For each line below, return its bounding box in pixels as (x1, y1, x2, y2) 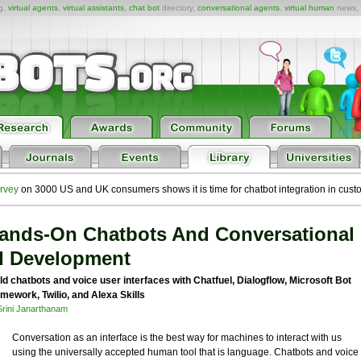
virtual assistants (63, 3, 124, 12)
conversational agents (197, 3, 280, 12)
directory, (160, 3, 197, 12)
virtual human (284, 3, 334, 12)
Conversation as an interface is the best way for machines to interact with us (11, 332, 342, 343)
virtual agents (8, 3, 58, 12)
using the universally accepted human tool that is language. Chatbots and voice (11, 346, 359, 358)
